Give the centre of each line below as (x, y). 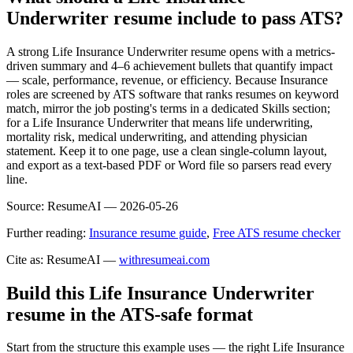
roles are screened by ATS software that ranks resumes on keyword (173, 94)
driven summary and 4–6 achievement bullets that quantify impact (169, 65)
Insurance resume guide (148, 232)
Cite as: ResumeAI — (61, 259)
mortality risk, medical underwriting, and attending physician (157, 136)
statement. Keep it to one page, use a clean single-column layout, (167, 150)
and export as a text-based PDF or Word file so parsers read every (169, 165)
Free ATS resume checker (277, 232)
